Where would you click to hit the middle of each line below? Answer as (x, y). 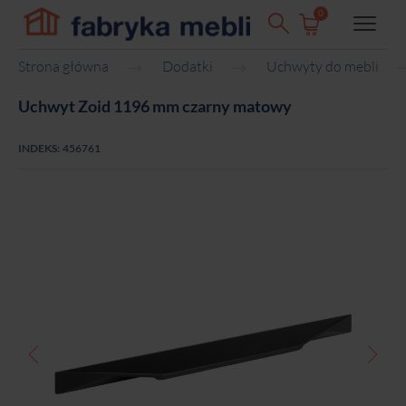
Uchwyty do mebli (323, 67)
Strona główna (63, 67)
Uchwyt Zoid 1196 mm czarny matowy (155, 106)
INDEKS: (39, 148)
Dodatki (188, 67)
